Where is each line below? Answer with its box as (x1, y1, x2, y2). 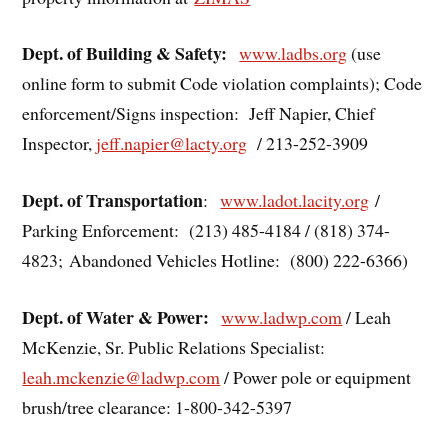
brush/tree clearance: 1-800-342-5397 (22, 394, 293, 419)
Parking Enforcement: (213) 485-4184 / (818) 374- (22, 218, 391, 243)
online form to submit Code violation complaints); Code (22, 71, 423, 96)
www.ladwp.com (221, 304, 343, 329)
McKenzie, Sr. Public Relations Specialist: (22, 334, 326, 359)
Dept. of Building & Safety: (22, 40, 228, 67)
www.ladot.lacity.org (220, 188, 370, 213)
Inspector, (22, 131, 97, 156)
